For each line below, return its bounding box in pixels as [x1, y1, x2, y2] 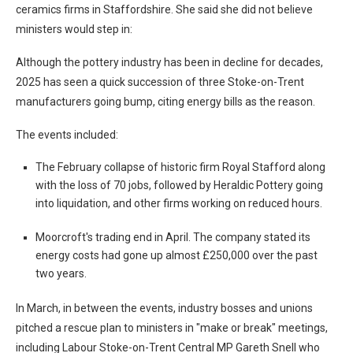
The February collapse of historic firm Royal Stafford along [35, 161, 325, 173]
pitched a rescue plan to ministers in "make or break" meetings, [16, 321, 328, 334]
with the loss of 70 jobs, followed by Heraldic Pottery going [35, 179, 323, 191]
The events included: [16, 128, 118, 141]
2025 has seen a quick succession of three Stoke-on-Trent [16, 76, 304, 88]
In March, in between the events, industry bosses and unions [16, 302, 313, 314]
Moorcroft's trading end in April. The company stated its [35, 231, 310, 243]
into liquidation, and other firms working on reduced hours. [35, 197, 322, 210]
